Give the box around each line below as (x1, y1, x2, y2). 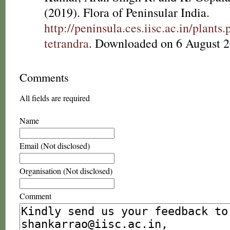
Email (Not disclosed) (20, 140, 90, 151)
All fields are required (20, 92, 90, 103)
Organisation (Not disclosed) (20, 165, 112, 176)
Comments (20, 69, 69, 85)
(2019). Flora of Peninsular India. (44, 4, 209, 21)
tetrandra (44, 35, 89, 51)
